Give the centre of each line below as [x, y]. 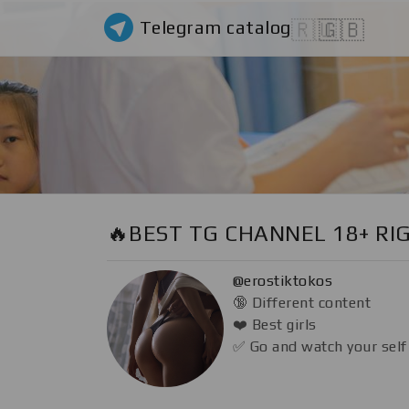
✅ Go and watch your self [320, 347]
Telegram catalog [215, 27]
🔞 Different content [302, 303]
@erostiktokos [283, 281]
